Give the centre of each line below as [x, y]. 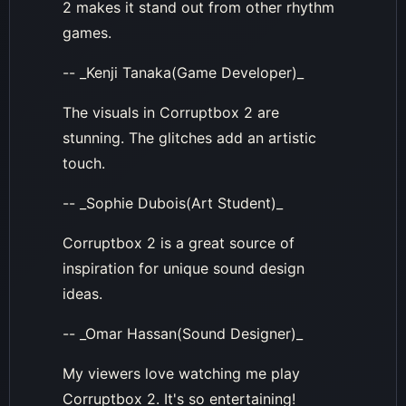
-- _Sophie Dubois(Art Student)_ [173, 203]
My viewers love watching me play [181, 373]
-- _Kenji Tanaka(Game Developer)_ [183, 72]
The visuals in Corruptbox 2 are [171, 112]
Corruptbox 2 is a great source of [179, 242]
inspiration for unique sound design [184, 268]
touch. [84, 163]
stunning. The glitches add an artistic [189, 137]
